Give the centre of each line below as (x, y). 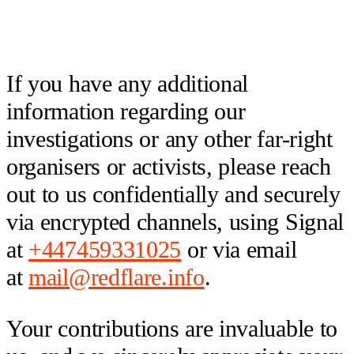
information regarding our (126, 111)
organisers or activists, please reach (169, 166)
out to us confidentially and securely (173, 194)
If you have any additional (128, 83)
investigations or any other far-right (169, 139)
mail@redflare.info (117, 277)
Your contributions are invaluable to (172, 328)
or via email (239, 249)
